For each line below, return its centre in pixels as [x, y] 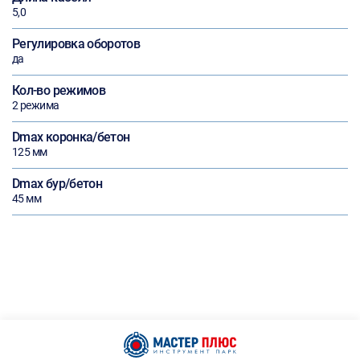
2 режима [36, 105]
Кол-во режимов [59, 90]
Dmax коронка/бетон [71, 137]
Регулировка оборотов [76, 44]
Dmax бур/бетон [57, 184]
